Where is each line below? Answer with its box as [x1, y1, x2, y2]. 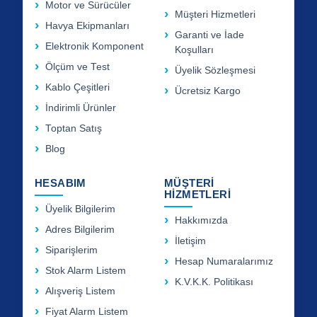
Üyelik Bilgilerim [45, 203, 115, 214]
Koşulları [175, 44, 214, 55]
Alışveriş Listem [45, 285, 115, 296]
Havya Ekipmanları [45, 20, 129, 31]
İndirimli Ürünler [45, 102, 116, 113]
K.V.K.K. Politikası [175, 276, 253, 287]
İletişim [175, 235, 206, 246]
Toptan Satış [45, 122, 102, 134]
